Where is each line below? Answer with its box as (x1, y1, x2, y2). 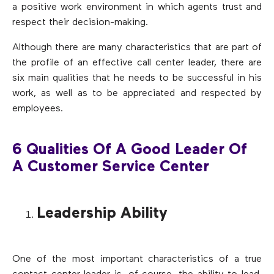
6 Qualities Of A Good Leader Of (12, 143, 247, 158)
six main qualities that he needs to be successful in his (12, 73, 262, 83)
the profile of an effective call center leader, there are (12, 57, 262, 68)
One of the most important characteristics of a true (12, 254, 262, 264)
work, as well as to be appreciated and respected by (12, 88, 262, 98)
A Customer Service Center (12, 160, 209, 176)
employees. (12, 103, 63, 114)
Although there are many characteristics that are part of (12, 42, 262, 53)
